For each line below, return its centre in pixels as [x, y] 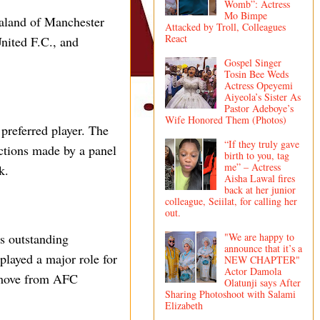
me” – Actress [252, 166]
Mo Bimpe [245, 16]
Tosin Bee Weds [256, 74]
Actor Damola [252, 271]
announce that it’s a [263, 248]
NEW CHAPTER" [262, 259]
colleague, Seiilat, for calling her [231, 201]
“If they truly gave [261, 144]
